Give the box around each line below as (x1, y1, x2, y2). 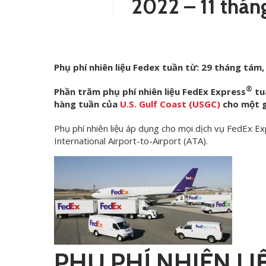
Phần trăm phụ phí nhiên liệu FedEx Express (54, 85, 246, 97)
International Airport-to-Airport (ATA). (54, 135, 208, 147)
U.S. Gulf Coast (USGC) (120, 98, 221, 110)
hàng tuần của (54, 98, 121, 110)
